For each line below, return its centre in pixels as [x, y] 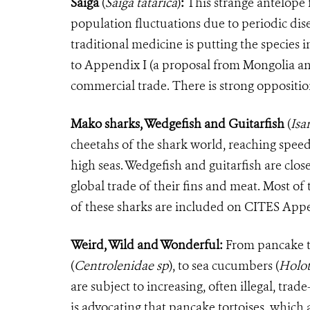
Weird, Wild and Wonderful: [147, 245]
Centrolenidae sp [121, 265]
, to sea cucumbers [222, 265]
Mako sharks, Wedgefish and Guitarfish [179, 124]
